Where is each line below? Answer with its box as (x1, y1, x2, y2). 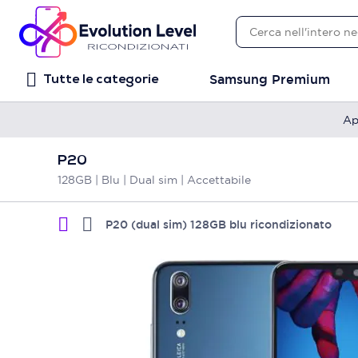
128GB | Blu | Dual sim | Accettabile (58, 173, 251, 187)
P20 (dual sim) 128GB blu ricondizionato (105, 217, 332, 232)
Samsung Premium (209, 71, 330, 88)
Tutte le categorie (43, 74, 158, 86)
